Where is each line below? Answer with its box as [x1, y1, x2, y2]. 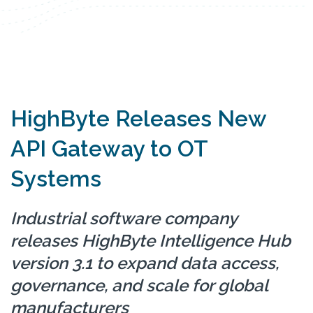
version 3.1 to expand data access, [10, 253, 279, 273]
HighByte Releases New [10, 105, 266, 131]
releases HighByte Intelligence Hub [10, 231, 291, 251]
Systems [10, 166, 101, 191]
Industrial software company [10, 208, 237, 228]
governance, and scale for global [10, 275, 268, 296]
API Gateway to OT [10, 136, 208, 161]
